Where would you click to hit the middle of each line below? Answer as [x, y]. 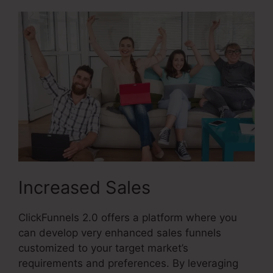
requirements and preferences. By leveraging [128, 263]
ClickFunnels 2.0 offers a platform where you [128, 217]
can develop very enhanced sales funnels [120, 232]
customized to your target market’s [103, 248]
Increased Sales [84, 187]
